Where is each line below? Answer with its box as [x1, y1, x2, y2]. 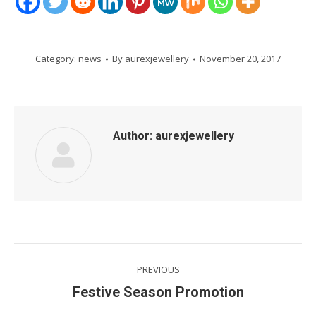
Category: [35, 52, 78, 65]
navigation [13, 275, 128, 303]
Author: [113, 129, 152, 142]
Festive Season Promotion [72, 284, 244, 300]
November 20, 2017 [200, 52, 281, 65]
